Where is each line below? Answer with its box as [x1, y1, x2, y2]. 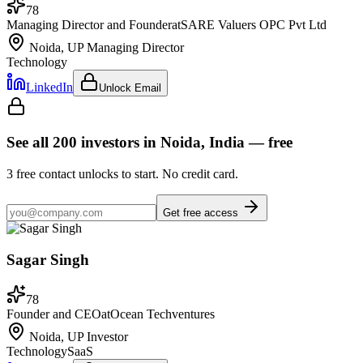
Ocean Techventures [110, 306, 215, 321]
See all [6, 134, 53, 152]
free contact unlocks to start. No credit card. [13, 167, 238, 181]
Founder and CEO [6, 306, 101, 321]
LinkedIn [26, 79, 73, 94]
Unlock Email [99, 81, 161, 94]
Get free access [163, 207, 241, 220]
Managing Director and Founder [6, 17, 172, 32]
